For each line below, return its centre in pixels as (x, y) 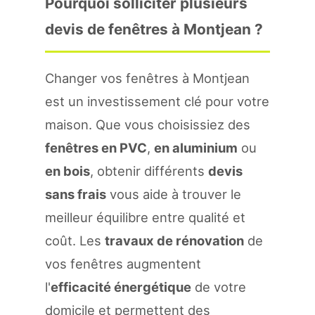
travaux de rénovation (174, 240)
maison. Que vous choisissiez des (148, 124)
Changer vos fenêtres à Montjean (147, 78)
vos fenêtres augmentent (123, 264)
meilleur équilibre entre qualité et (145, 217)
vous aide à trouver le (174, 194)
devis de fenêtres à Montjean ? (154, 29)
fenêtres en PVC (96, 148)
